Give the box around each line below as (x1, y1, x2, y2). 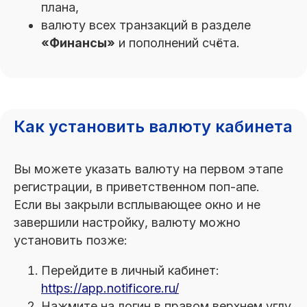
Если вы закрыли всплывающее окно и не (14, 197, 260, 212)
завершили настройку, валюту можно (14, 215, 241, 230)
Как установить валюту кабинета (14, 116, 293, 136)
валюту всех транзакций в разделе (41, 18, 251, 32)
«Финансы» (41, 36, 115, 50)
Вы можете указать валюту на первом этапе (14, 162, 283, 176)
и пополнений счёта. (115, 36, 240, 50)
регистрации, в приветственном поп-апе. (14, 180, 260, 194)
